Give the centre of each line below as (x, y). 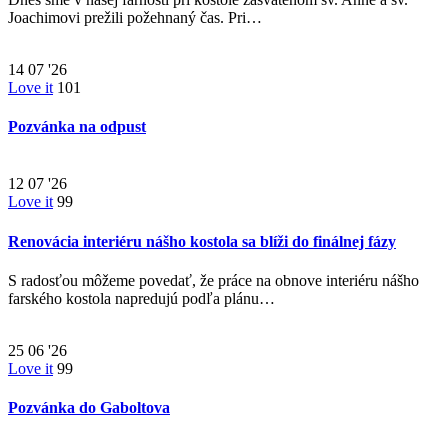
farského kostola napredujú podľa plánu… (141, 298)
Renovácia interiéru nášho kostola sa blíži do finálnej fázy (202, 241)
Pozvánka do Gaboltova (89, 408)
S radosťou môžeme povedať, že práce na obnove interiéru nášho (213, 280)
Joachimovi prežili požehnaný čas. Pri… (135, 17)
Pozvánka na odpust (77, 126)
